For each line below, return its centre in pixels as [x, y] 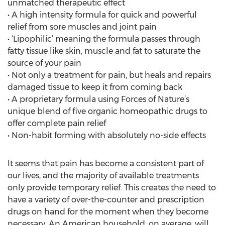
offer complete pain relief [57, 123]
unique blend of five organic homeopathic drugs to [107, 111]
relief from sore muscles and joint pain [82, 27]
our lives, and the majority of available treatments [103, 176]
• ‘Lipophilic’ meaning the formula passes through [104, 39]
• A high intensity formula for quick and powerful [102, 15]
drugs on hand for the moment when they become [108, 212]
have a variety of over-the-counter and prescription [106, 200]
